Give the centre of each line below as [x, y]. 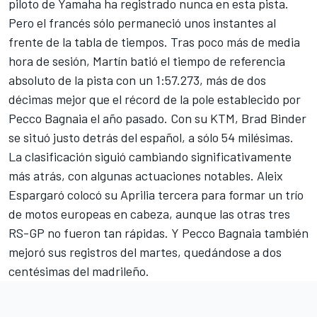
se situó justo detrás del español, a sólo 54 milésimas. [151, 137]
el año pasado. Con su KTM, [165, 118]
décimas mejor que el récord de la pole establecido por [155, 99]
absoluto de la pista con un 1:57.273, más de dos [137, 80]
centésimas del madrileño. [79, 271]
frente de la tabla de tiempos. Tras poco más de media [154, 42]
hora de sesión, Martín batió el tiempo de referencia [147, 61]
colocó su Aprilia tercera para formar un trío [184, 195]
